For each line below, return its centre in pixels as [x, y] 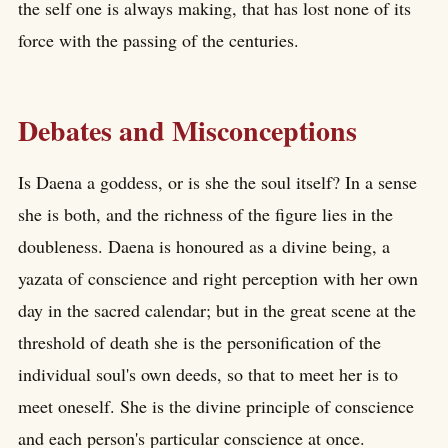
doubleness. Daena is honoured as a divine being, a [204, 246]
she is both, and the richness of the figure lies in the [205, 214]
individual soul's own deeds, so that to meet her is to [208, 374]
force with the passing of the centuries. [158, 39]
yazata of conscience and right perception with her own [218, 278]
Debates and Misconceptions [187, 130]
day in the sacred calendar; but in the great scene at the [217, 310]
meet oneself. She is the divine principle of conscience [216, 406]
